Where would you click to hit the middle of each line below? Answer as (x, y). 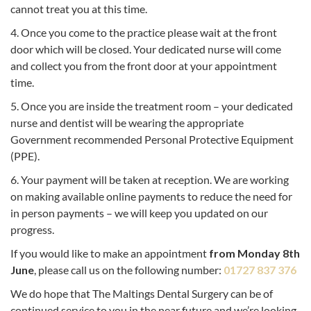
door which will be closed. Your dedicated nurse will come (146, 49)
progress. (32, 230)
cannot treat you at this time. (79, 9)
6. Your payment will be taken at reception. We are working (150, 180)
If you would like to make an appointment (110, 253)
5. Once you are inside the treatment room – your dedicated (152, 106)
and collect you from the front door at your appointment (144, 66)
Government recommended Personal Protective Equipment (152, 140)
